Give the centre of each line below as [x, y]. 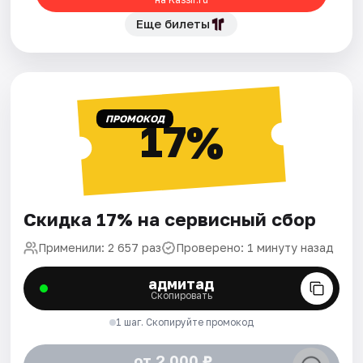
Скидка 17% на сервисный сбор [170, 220]
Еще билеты [173, 24]
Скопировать [181, 296]
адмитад [181, 284]
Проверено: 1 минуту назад [255, 248]
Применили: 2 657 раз [100, 248]
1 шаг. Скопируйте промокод [184, 322]
